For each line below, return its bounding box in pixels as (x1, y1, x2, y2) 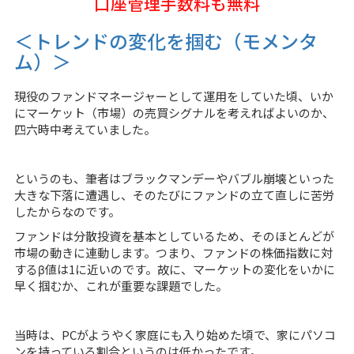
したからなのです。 (13, 203, 120, 220)
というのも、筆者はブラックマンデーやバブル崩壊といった (13, 170, 334, 187)
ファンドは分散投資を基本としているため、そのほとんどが (13, 228, 334, 245)
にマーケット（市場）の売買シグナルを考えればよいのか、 (13, 104, 334, 122)
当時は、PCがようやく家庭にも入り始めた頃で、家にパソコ (13, 326, 336, 344)
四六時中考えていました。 (13, 121, 156, 138)
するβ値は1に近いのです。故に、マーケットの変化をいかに (13, 261, 335, 278)
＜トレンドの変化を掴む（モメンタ (13, 27, 318, 55)
